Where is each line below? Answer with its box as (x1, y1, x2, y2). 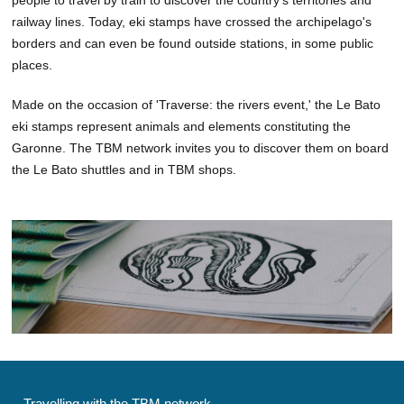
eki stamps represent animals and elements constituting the (12, 118, 352, 133)
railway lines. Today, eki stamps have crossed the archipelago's (12, 14, 372, 29)
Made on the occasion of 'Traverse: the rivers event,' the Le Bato (12, 96, 381, 112)
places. (12, 57, 53, 72)
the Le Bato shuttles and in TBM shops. (12, 161, 237, 177)
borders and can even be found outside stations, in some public (12, 35, 374, 50)
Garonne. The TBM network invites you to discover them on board (12, 140, 390, 155)
